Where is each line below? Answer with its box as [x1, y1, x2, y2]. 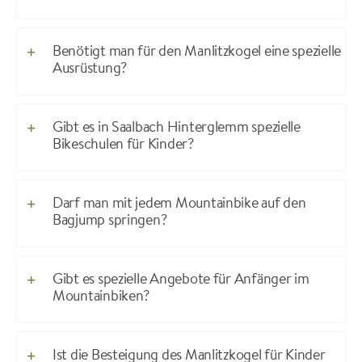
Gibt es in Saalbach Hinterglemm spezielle [52, 121, 301, 137]
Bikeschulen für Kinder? [52, 138, 194, 154]
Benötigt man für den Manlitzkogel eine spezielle [52, 45, 342, 61]
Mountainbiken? [52, 290, 150, 305]
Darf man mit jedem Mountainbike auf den [52, 197, 306, 213]
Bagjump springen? [52, 214, 167, 229]
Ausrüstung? [52, 62, 128, 78]
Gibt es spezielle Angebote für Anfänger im [52, 273, 309, 288]
